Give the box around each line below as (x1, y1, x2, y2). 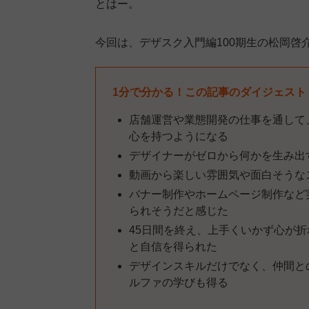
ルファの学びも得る (129, 276, 228, 288)
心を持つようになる (129, 130, 228, 142)
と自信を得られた (129, 240, 217, 252)
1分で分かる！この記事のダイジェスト (112, 86, 306, 98)
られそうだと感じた (129, 204, 228, 217)
